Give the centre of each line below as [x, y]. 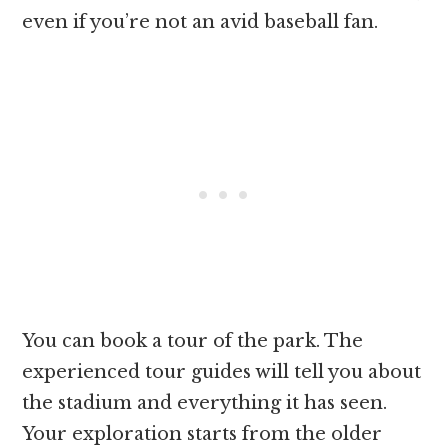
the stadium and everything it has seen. [205, 402]
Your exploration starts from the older [202, 433]
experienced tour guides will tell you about [222, 371]
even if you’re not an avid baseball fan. [203, 21]
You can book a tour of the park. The [193, 340]
